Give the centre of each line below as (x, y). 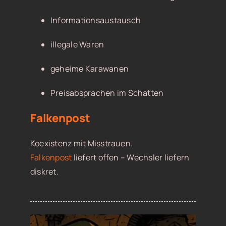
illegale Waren (77, 45)
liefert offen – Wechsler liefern (131, 158)
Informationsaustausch (96, 20)
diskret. (44, 172)
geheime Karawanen (90, 69)
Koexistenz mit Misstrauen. (81, 144)
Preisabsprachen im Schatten (107, 93)
